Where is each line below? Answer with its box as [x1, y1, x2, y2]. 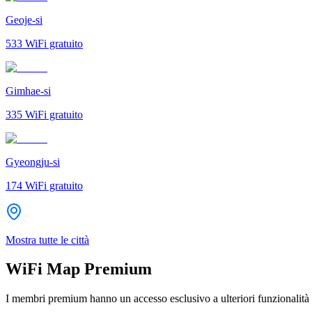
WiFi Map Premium [6, 260, 152, 279]
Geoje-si [6, 13, 42, 26]
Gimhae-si [6, 84, 51, 97]
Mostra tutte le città [6, 233, 89, 246]
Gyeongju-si [6, 155, 60, 168]
